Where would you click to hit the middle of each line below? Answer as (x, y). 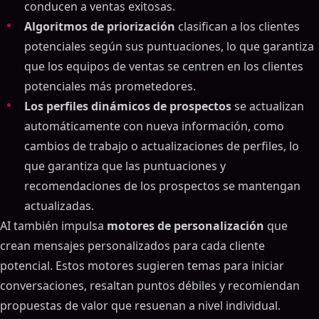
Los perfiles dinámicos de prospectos (128, 106)
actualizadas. (59, 206)
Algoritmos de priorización (100, 26)
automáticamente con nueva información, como (154, 126)
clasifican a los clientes (237, 26)
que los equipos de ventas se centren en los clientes (164, 66)
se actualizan (268, 106)
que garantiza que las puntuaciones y (125, 166)
